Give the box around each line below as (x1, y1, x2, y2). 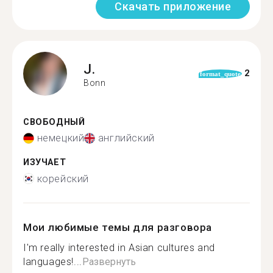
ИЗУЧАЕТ (23, 157, 66, 168)
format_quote (199, 69, 241, 77)
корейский (37, 172, 89, 185)
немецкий (37, 132, 85, 144)
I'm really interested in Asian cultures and (23, 241, 215, 253)
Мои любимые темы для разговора (23, 221, 213, 233)
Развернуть (82, 255, 136, 268)
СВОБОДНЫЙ (23, 116, 85, 127)
